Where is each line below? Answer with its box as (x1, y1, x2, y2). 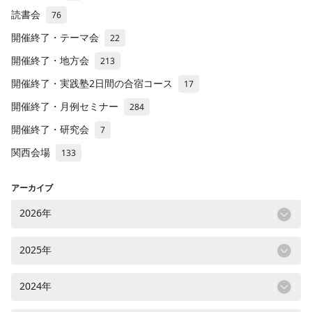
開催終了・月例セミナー (11, 100, 118, 114)
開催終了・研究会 (11, 123, 89, 136)
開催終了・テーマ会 (11, 31, 99, 45)
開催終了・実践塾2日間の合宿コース (11, 77, 173, 91)
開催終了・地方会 (11, 54, 89, 68)
